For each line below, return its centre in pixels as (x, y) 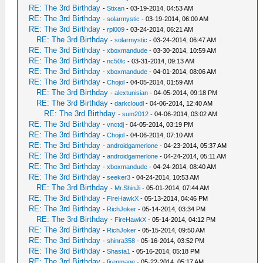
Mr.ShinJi (128, 188)
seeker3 (119, 177)
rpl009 (116, 29)
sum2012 (136, 114)
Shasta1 (119, 251)
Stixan (116, 8)
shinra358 (121, 241)
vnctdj (116, 124)
